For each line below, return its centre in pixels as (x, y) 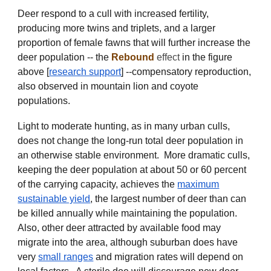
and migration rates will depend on (168, 256)
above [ (34, 71)
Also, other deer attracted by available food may (119, 227)
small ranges (66, 256)
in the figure (207, 57)
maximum (198, 184)
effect (168, 57)
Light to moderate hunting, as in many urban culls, (124, 126)
